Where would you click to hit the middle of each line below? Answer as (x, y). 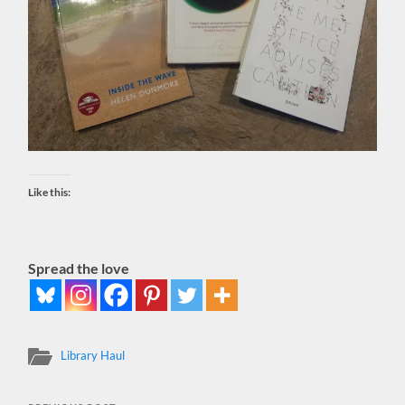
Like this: (50, 192)
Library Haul (93, 355)
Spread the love (79, 268)
